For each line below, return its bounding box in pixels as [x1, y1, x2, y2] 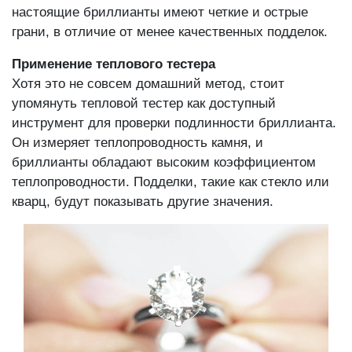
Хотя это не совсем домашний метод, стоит [12, 76, 284, 92]
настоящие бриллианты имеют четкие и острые [12, 5, 308, 20]
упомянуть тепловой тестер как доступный [12, 96, 276, 112]
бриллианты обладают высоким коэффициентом [12, 155, 316, 170]
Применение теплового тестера [12, 57, 215, 72]
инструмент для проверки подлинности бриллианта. [12, 115, 336, 131]
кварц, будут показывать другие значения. [12, 194, 273, 210]
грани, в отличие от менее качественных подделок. [12, 24, 328, 40]
